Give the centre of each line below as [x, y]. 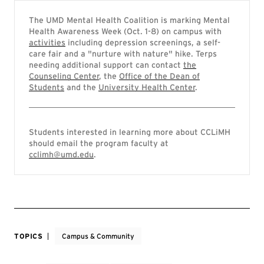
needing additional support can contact [106, 65]
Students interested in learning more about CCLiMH [130, 132]
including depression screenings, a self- [143, 42]
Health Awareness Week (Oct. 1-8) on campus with [125, 31]
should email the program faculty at [99, 143]
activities [47, 42]
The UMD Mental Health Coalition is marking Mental [129, 20]
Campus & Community [98, 236]
